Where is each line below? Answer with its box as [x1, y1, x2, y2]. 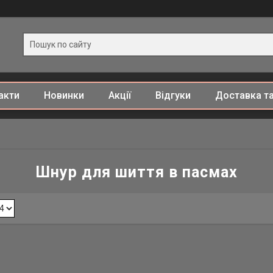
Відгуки [155, 90, 191, 101]
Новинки [43, 90, 84, 101]
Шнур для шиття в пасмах [35, 163, 238, 181]
